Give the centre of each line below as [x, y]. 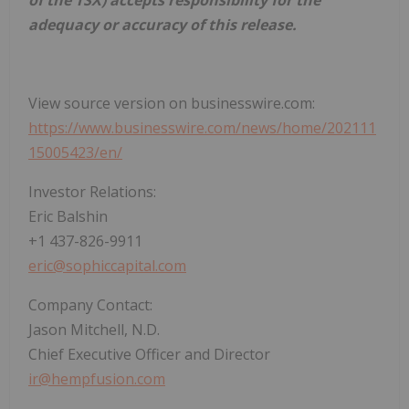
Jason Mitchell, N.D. [94, 329]
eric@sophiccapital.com [107, 265]
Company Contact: [90, 304]
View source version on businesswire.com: [172, 103]
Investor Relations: [92, 191]
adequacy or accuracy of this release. [163, 24]
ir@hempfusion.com [97, 378]
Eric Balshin [68, 216]
